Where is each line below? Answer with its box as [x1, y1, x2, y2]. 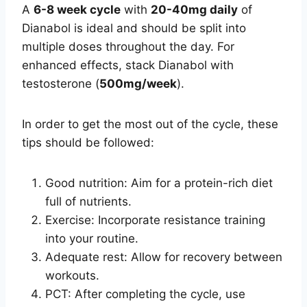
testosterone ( [22, 76, 99, 90]
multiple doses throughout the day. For [22, 39, 234, 53]
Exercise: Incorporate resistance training [45, 212, 265, 227]
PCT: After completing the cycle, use [45, 286, 245, 301]
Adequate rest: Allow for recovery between [45, 249, 282, 264]
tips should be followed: [22, 135, 154, 149]
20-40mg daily [151, 2, 238, 16]
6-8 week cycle [34, 2, 121, 16]
